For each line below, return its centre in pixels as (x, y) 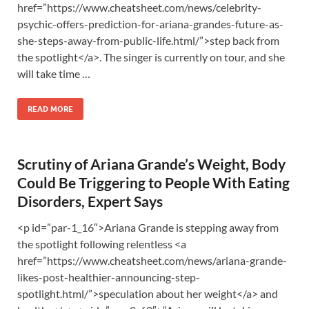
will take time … (54, 73)
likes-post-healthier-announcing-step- (109, 277)
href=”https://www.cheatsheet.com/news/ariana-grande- (152, 260)
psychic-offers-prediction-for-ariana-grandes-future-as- (150, 24)
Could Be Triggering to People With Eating (153, 182)
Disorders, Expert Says (91, 201)
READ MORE (50, 109)
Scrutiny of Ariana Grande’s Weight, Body (151, 164)
